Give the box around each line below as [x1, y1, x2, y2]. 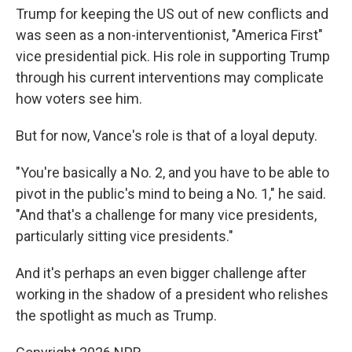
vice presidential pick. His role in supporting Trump [16, 48, 330, 64]
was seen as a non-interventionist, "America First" [16, 27, 323, 43]
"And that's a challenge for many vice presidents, [16, 207, 317, 223]
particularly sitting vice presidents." [16, 228, 233, 244]
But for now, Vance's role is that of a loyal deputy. [16, 127, 317, 144]
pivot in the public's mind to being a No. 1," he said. [16, 185, 326, 202]
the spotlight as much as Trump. [16, 307, 217, 324]
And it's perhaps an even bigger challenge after [16, 265, 306, 281]
